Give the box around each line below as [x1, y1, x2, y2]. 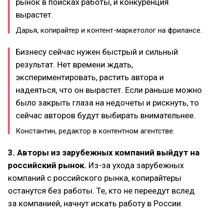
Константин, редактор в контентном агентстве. [16, 126, 175, 135]
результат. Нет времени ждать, [16, 59, 133, 69]
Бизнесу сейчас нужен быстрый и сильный [16, 46, 178, 57]
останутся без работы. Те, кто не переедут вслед [8, 185, 195, 196]
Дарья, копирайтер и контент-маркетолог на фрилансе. [16, 25, 202, 35]
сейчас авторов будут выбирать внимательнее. [16, 110, 196, 120]
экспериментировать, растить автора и [16, 72, 164, 82]
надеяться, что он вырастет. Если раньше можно [16, 85, 202, 95]
